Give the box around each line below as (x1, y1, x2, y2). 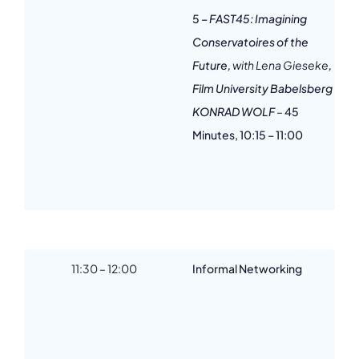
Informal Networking (192, 261, 302, 276)
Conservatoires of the (192, 34, 309, 49)
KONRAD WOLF (192, 104, 276, 119)
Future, (192, 58, 232, 72)
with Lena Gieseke (232, 58, 329, 72)
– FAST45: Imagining (200, 11, 307, 26)
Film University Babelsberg (192, 81, 333, 95)
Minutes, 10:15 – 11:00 (192, 127, 303, 142)
